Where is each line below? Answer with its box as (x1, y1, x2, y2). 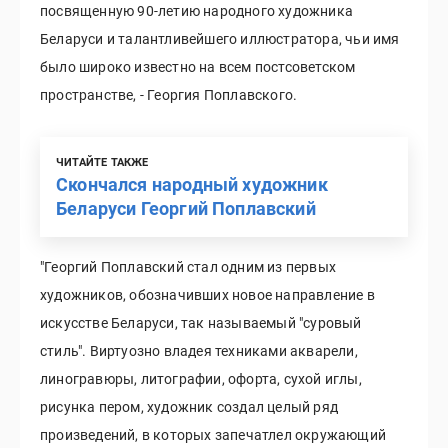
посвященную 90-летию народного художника (40, 2, 353, 19)
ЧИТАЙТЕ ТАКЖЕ (56, 155, 149, 169)
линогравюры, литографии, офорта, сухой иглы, (40, 370, 362, 387)
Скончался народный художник (56, 173, 328, 195)
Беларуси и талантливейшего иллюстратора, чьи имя (40, 30, 400, 47)
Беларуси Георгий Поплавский (56, 197, 316, 219)
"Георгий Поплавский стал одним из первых (40, 258, 336, 275)
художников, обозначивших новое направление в (40, 286, 375, 303)
